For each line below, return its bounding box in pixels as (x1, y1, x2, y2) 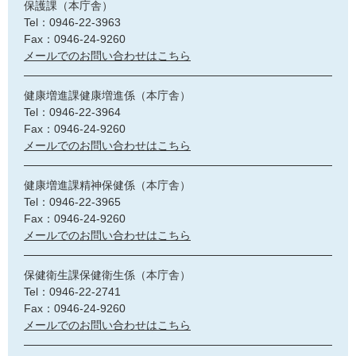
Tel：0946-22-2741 (24, 284, 121, 298)
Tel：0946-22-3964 (24, 105, 121, 118)
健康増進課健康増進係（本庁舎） (24, 88, 191, 102)
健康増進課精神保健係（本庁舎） (24, 178, 191, 192)
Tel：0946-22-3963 (24, 15, 121, 29)
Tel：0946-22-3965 (24, 195, 121, 208)
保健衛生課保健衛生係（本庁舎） (24, 268, 191, 281)
